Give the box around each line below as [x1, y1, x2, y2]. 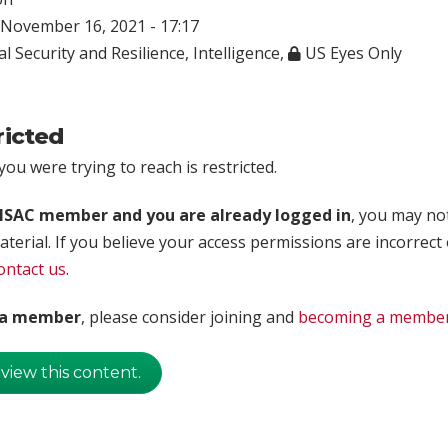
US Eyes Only [301, 41, 402, 64]
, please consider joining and [81, 305, 298, 328]
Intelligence [193, 41, 280, 64]
